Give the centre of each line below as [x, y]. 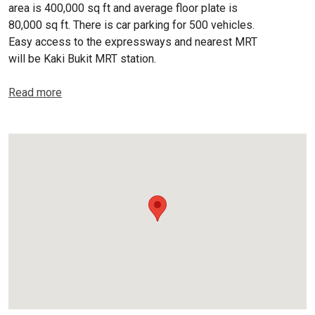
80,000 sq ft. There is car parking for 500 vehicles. [131, 25]
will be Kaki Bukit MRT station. [82, 59]
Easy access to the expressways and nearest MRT [133, 42]
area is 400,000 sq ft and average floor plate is [123, 8]
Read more [35, 93]
